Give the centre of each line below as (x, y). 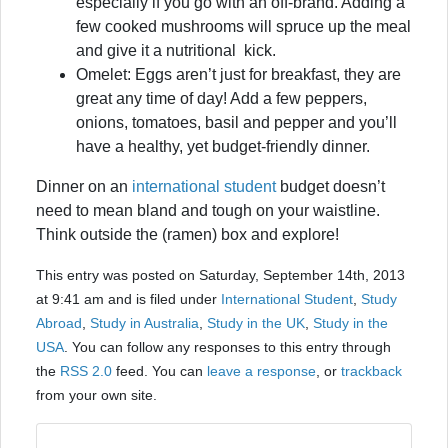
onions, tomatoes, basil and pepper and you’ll (236, 122)
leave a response (261, 370)
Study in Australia (144, 322)
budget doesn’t (330, 186)
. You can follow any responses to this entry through (227, 346)
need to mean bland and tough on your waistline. (208, 210)
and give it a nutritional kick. (176, 50)
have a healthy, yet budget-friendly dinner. (223, 146)
